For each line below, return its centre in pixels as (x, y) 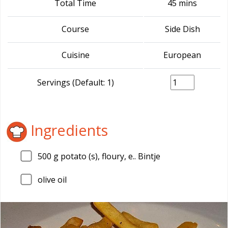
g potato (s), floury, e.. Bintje (106, 156)
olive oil (52, 179)
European (182, 55)
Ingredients (67, 130)
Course (75, 29)
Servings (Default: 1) (75, 82)
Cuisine (75, 55)
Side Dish (182, 29)
